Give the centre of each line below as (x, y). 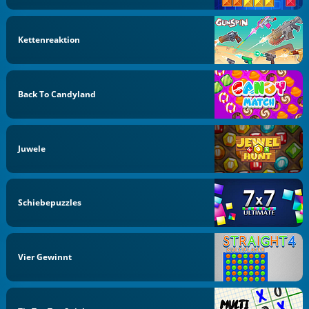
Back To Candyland (57, 94)
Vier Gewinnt (45, 257)
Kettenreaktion (49, 40)
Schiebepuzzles (50, 203)
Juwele (32, 148)
